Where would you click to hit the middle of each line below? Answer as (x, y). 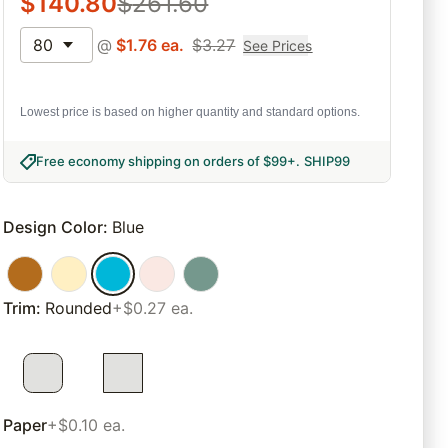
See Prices (278, 45)
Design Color (53, 227)
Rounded (79, 308)
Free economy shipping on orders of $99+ (166, 161)
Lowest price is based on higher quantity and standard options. (190, 112)
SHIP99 (327, 161)
